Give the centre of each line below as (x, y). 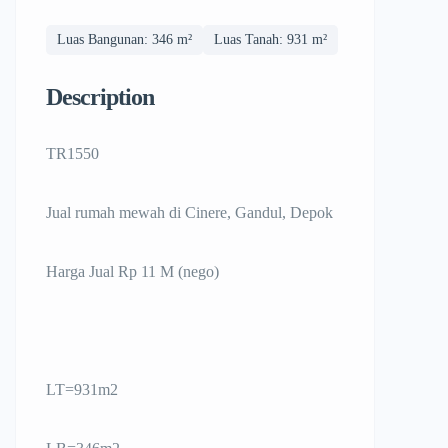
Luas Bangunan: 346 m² (124, 40)
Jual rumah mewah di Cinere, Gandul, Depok (189, 213)
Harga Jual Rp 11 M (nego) (134, 272)
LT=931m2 (82, 390)
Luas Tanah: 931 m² (270, 40)
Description (100, 97)
